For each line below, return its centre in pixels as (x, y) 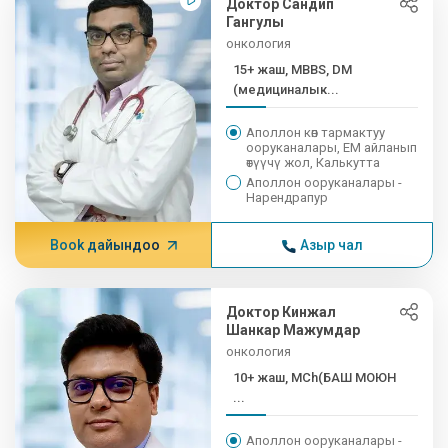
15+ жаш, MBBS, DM (293, 69)
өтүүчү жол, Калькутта (313, 162)
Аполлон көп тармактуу (316, 132)
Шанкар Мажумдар (293, 330)
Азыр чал (331, 245)
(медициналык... (286, 89)
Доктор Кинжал (281, 312)
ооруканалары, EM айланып (332, 147)
